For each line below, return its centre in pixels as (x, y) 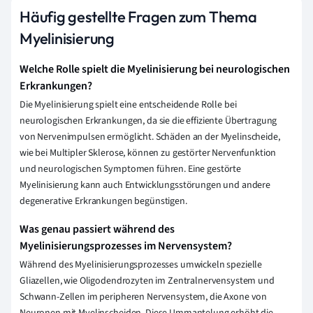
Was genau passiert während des (97, 230)
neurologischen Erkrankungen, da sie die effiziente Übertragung (148, 121)
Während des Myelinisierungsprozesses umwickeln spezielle (141, 265)
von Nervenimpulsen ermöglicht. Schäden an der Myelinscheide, (150, 137)
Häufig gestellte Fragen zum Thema (138, 17)
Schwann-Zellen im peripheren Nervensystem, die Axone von (144, 297)
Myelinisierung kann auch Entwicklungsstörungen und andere (145, 185)
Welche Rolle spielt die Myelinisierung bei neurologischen (155, 70)
